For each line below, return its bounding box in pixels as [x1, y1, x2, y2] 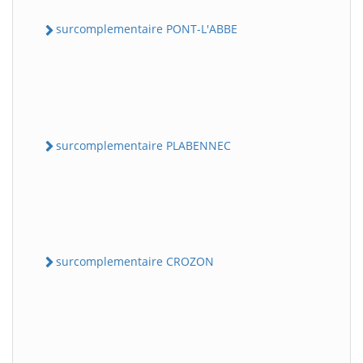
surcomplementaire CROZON [56, 253, 214, 269]
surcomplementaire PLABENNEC [56, 137, 231, 153]
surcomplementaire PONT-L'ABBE [56, 21, 237, 37]
